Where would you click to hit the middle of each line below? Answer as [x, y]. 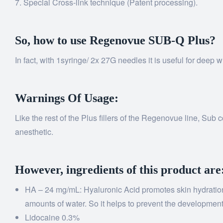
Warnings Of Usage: [67, 98]
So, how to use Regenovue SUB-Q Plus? [115, 41]
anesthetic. [34, 132]
